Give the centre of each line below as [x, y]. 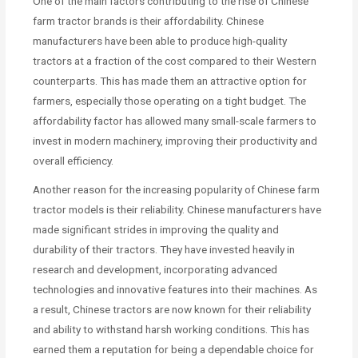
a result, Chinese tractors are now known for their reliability [172, 309]
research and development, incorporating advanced [155, 269]
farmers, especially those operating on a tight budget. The [170, 101]
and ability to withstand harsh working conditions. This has [171, 329]
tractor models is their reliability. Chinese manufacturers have [177, 209]
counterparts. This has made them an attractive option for [170, 81]
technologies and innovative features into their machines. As [175, 289]
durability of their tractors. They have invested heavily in [164, 249]
